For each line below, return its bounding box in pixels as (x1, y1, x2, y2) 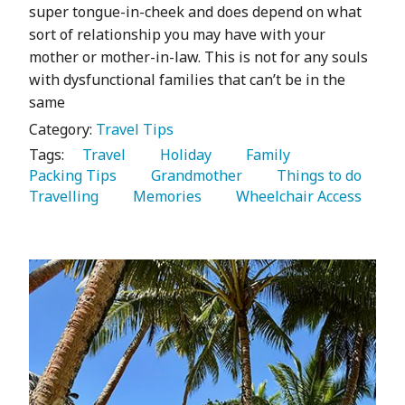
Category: (29, 119, 96, 140)
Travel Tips (96, 119, 174, 140)
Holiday (149, 145, 215, 165)
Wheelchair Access (225, 186, 365, 207)
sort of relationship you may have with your (29, 24, 325, 45)
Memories (122, 186, 205, 207)
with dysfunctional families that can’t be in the (29, 70, 345, 90)
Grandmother (140, 165, 246, 186)
